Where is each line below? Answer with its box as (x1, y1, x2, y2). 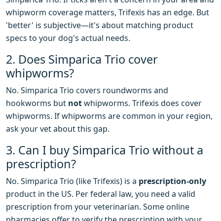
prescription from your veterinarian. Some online (6, 201, 189, 213)
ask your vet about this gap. (6, 123, 110, 135)
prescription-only (139, 176, 206, 187)
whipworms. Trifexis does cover (82, 98, 202, 109)
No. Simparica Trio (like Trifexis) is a (6, 176, 139, 187)
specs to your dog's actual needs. (6, 33, 130, 44)
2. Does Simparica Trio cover (6, 51, 158, 68)
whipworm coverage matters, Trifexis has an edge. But (6, 7, 209, 18)
